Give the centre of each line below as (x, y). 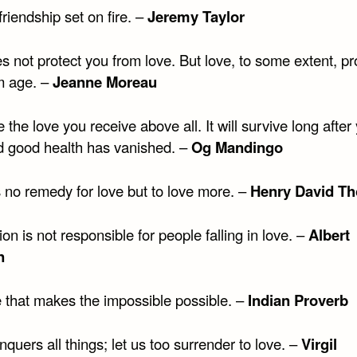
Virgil (319, 343)
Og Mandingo (237, 147)
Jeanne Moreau (104, 82)
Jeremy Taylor (196, 17)
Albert (329, 234)
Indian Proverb (298, 300)
